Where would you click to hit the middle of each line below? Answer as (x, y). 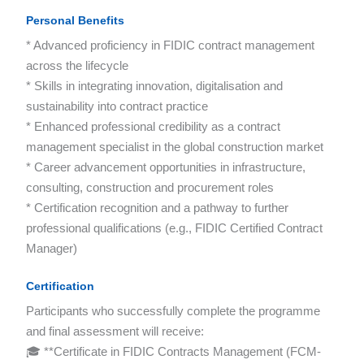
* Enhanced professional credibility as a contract (153, 127)
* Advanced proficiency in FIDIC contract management (170, 45)
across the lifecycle (77, 66)
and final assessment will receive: (115, 331)
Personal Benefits (75, 21)
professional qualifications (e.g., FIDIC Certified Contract (174, 228)
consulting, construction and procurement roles (150, 188)
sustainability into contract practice (117, 106)
